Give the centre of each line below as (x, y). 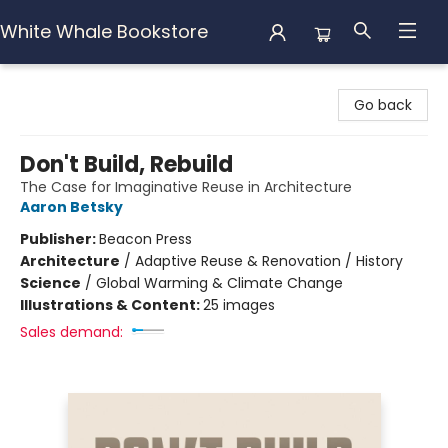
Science (50, 283)
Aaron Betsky (71, 207)
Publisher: (59, 239)
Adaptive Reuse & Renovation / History (269, 261)
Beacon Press (145, 239)
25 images (239, 305)
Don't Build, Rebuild (126, 164)
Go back (383, 105)
